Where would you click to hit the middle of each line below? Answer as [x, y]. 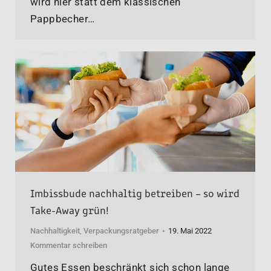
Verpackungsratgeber [121, 230]
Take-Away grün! [70, 209]
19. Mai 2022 [190, 230]
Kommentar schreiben [69, 245]
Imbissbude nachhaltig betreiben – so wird [135, 192]
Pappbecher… [63, 19]
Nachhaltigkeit [55, 230]
